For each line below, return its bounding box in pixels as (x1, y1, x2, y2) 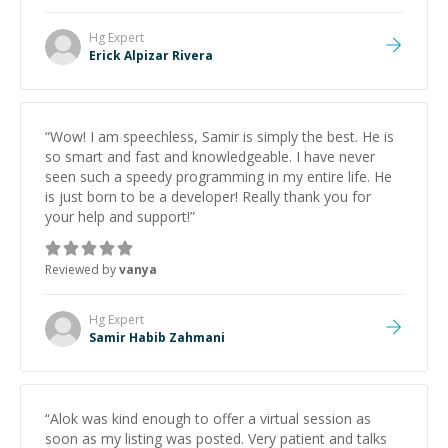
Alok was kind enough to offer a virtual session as (50, 409, 371, 428)
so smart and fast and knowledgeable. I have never (45, 147, 375, 166)
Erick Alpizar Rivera (89, 47, 213, 64)
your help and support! (45, 207, 190, 226)
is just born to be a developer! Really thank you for (45, 187, 371, 206)
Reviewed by (45, 261, 119, 278)
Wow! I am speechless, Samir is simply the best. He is (50, 127, 394, 146)
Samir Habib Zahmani (89, 329, 225, 346)
